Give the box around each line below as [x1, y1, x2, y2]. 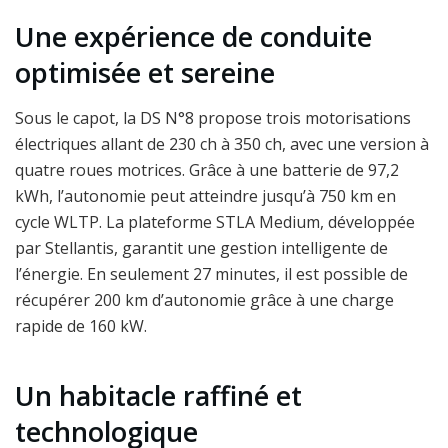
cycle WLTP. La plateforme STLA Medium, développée [15, 210, 415, 233]
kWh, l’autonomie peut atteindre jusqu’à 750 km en [15, 184, 396, 207]
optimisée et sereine [15, 54, 275, 92]
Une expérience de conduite [15, 18, 372, 56]
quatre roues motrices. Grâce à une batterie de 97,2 [15, 158, 399, 181]
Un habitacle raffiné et [15, 376, 302, 414]
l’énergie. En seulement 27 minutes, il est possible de [15, 262, 408, 285]
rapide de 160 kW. [15, 314, 147, 337]
